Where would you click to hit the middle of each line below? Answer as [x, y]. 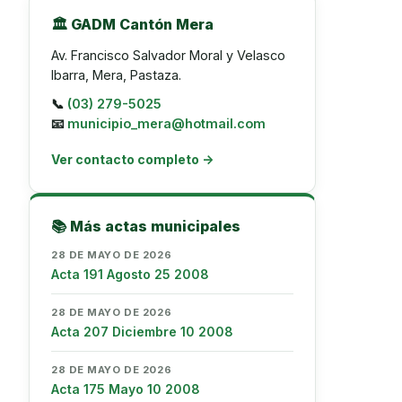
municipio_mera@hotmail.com [166, 123]
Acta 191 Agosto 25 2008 [130, 274]
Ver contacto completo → [132, 159]
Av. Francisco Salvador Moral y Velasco [168, 55]
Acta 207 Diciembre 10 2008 [142, 332]
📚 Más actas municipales [146, 226]
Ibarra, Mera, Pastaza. [116, 75]
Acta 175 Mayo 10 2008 [126, 389]
